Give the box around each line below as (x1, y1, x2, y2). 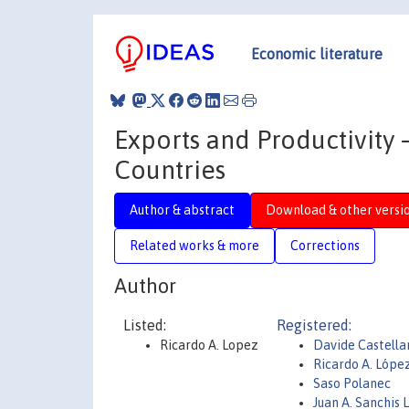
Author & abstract (130, 202, 235, 217)
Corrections (290, 237, 360, 253)
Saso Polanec (313, 376, 391, 391)
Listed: (123, 317, 166, 333)
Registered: (277, 317, 351, 333)
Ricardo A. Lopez (160, 338, 258, 352)
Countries (114, 154, 225, 184)
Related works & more (130, 237, 259, 253)
